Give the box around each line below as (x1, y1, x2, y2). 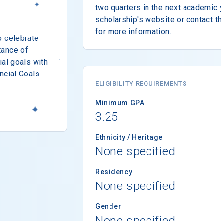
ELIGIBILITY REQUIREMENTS (95, 79, 187, 87)
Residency (95, 167, 133, 176)
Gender (95, 202, 122, 210)
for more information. (95, 26, 171, 36)
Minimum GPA (95, 98, 145, 107)
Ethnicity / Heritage (95, 133, 163, 141)
